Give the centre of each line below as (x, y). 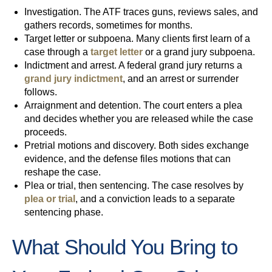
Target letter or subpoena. (79, 39)
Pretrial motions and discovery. (90, 146)
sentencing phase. (64, 212)
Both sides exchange (202, 146)
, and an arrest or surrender (181, 79)
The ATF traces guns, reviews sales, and (170, 12)
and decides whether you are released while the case (139, 119)
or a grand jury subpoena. (199, 52)
